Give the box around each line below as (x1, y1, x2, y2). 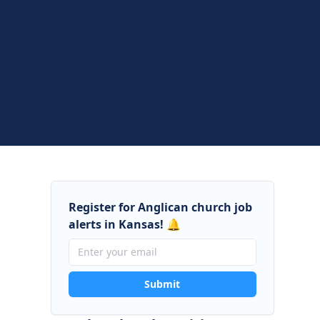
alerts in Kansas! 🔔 (68, 216, 181, 232)
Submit (144, 277, 181, 291)
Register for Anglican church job (68, 199, 252, 215)
